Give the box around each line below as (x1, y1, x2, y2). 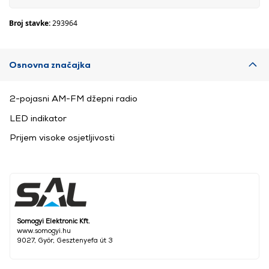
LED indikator (10, 112, 67, 123)
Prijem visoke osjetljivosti (10, 132, 115, 143)
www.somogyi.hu (17, 226, 71, 235)
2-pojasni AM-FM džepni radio (10, 93, 138, 103)
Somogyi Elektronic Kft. (17, 217, 90, 225)
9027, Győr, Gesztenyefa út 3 (17, 236, 113, 244)
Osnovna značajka (9, 59, 91, 70)
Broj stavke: (9, 18, 52, 28)
